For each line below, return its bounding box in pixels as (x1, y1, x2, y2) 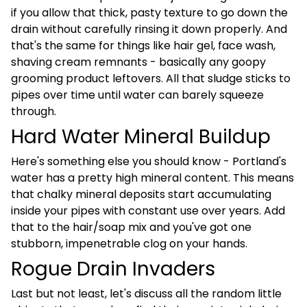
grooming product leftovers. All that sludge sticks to (11, 71, 291, 86)
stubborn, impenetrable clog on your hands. (11, 236, 247, 251)
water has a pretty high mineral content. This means (11, 170, 294, 186)
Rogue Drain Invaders (11, 256, 215, 282)
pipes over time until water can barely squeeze (11, 87, 264, 103)
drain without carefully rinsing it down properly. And (11, 21, 287, 37)
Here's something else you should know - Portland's (11, 153, 286, 169)
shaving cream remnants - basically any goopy (11, 54, 266, 70)
